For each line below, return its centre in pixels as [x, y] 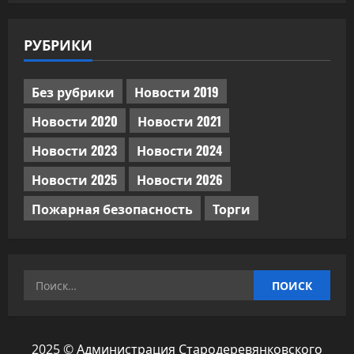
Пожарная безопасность [112, 208]
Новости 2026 [180, 179]
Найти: [47, 279]
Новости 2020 [75, 121]
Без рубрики [73, 91]
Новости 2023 [74, 150]
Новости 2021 [179, 121]
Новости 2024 [179, 150]
